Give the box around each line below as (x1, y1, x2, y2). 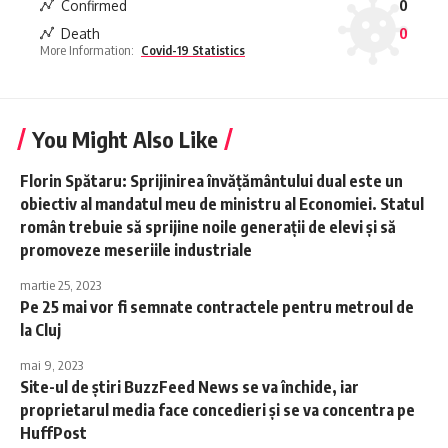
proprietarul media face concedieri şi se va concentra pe (20, 400, 415, 421)
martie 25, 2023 (20, 277, 101, 294)
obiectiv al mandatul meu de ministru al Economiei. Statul (20, 194, 424, 215)
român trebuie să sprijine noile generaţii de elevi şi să (20, 217, 396, 238)
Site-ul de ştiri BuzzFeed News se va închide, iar (20, 377, 359, 398)
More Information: (40, 42, 134, 59)
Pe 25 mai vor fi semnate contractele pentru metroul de (20, 297, 414, 318)
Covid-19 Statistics (141, 42, 245, 59)
